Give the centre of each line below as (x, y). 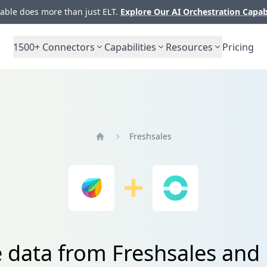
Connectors (67, 47)
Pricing (238, 47)
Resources (189, 47)
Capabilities (130, 47)
